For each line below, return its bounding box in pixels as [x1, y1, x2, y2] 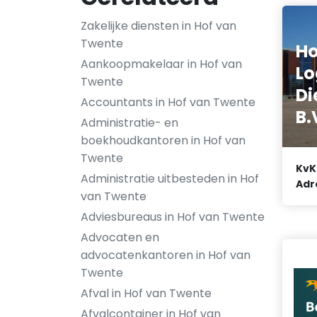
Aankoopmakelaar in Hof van [81, 56, 242, 72]
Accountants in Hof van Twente [81, 94, 255, 110]
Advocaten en [81, 229, 159, 246]
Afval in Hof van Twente [81, 285, 212, 301]
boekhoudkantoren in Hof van [81, 132, 246, 149]
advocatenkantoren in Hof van [81, 247, 250, 263]
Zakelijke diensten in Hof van [81, 18, 236, 34]
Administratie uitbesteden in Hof [81, 171, 259, 187]
